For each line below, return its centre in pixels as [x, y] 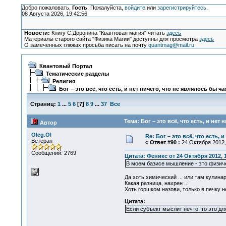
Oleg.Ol [41, 135]
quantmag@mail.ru [172, 45]
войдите [135, 8]
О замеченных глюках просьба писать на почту [87, 45]
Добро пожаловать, [47, 8]
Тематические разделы [77, 74]
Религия [64, 81]
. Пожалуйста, [106, 8]
